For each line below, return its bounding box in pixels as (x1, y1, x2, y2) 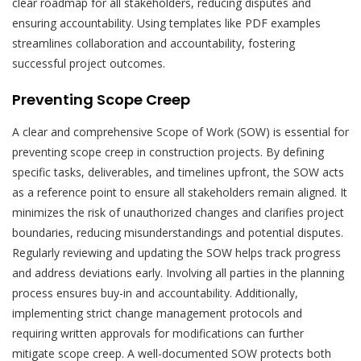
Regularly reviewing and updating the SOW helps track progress (12, 244, 341, 260)
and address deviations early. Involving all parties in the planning (12, 264, 344, 280)
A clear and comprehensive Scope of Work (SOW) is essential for (12, 123, 349, 139)
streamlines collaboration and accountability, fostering (12, 35, 295, 51)
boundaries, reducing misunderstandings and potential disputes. (12, 224, 343, 240)
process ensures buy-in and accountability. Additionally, (12, 284, 298, 301)
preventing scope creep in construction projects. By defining (12, 143, 324, 160)
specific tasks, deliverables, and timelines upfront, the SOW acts (12, 164, 344, 180)
